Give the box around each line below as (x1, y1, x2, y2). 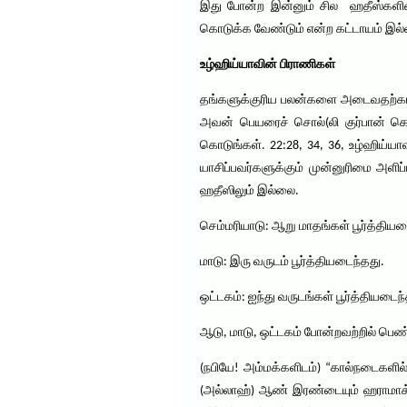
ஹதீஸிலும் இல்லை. (200, 184, 299, 198)
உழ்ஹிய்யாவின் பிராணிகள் (200, 58, 335, 72)
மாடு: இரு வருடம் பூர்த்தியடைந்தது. (200, 255, 384, 269)
